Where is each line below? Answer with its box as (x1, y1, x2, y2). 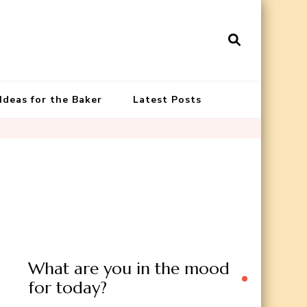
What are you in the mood (28, 258, 230, 280)
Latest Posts (133, 93, 201, 106)
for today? (28, 278, 107, 299)
